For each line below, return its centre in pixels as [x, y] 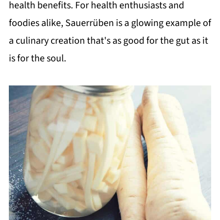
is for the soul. [37, 58]
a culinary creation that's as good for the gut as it [108, 41]
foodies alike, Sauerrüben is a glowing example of [110, 23]
